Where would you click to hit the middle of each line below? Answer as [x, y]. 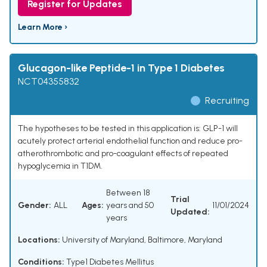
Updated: [190, 212]
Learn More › [43, 27]
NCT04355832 [49, 82]
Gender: [35, 206]
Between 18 [128, 193]
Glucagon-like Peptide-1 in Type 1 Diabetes [121, 68]
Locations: [39, 240]
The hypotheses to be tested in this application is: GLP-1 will [128, 129]
